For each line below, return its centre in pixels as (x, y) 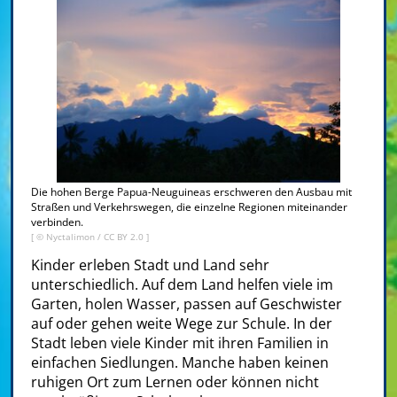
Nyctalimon (72, 237)
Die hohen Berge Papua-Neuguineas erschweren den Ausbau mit (191, 192)
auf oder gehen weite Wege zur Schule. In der (182, 324)
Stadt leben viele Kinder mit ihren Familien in (180, 343)
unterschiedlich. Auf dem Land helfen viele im (182, 285)
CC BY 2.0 (125, 237)
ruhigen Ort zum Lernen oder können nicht (175, 382)
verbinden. (57, 222)
